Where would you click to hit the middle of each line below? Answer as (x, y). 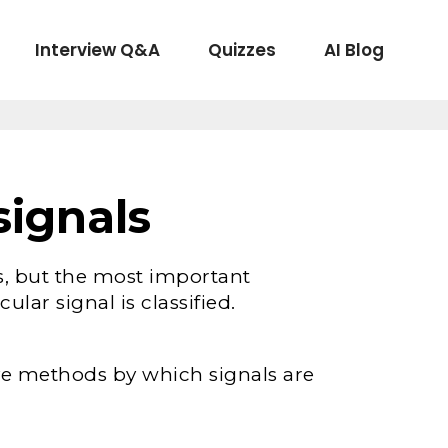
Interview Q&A (97, 49)
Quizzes (242, 49)
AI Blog (354, 49)
